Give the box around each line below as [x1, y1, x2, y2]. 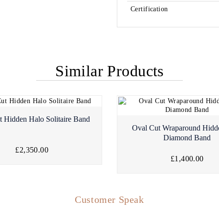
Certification [131, 5, 168, 13]
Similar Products [55, 62, 164, 80]
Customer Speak [75, 194, 144, 205]
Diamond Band [163, 133, 211, 142]
